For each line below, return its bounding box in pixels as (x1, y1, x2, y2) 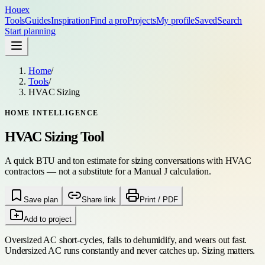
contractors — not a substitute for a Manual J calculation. (5, 166, 211, 176)
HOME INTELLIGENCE (5, 109, 99, 117)
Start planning (5, 26, 56, 36)
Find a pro (89, 15, 127, 25)
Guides (25, 15, 51, 25)
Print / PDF (140, 195, 178, 204)
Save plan (24, 195, 58, 204)
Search (217, 15, 243, 25)
